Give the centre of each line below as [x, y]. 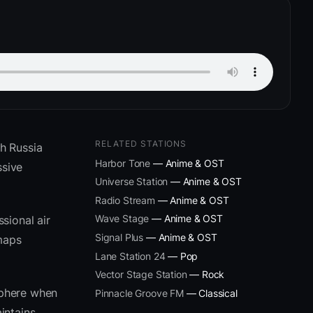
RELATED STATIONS [141, 143]
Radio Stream [125, 200]
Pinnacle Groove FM [139, 293]
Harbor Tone [123, 163]
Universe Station [132, 182]
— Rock [206, 275]
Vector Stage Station [141, 275]
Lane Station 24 [130, 256]
